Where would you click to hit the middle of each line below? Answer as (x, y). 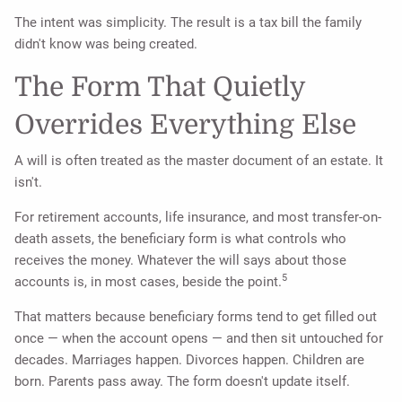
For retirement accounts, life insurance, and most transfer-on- (198, 218)
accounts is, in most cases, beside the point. (149, 282)
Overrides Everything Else (186, 124)
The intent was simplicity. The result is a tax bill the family (188, 22)
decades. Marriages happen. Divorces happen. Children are (190, 360)
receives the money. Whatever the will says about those (181, 261)
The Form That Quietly (160, 87)
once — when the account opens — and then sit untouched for (199, 339)
